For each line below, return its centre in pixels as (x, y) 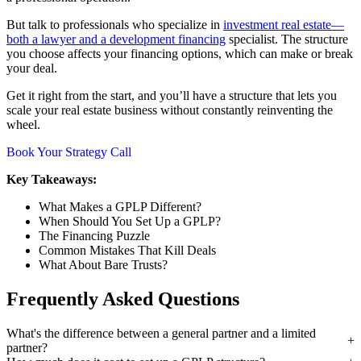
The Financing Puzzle (94, 236)
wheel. (23, 125)
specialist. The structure (287, 39)
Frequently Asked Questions (123, 299)
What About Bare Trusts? (103, 265)
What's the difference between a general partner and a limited (161, 334)
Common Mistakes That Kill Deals (127, 251)
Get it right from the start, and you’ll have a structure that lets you (172, 96)
